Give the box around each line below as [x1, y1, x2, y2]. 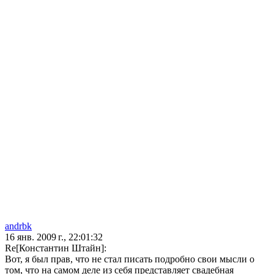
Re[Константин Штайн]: [5, 243, 106, 254]
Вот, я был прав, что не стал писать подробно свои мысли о [5, 254, 254, 265]
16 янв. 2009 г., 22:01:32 [5, 232, 103, 243]
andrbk [5, 221, 32, 232]
